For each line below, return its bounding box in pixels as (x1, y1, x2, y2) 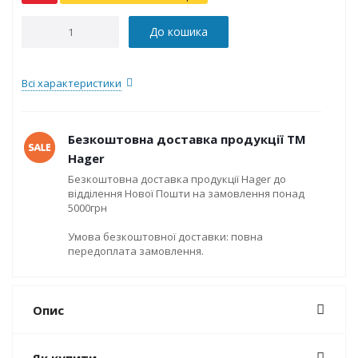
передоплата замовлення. (68, 244, 204, 258)
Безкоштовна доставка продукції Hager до (68, 172, 286, 186)
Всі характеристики (22, 76, 121, 90)
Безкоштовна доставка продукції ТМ (68, 131, 306, 147)
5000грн (68, 201, 107, 215)
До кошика (149, 24, 208, 39)
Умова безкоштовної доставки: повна (68, 229, 263, 244)
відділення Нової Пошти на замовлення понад (68, 186, 304, 201)
